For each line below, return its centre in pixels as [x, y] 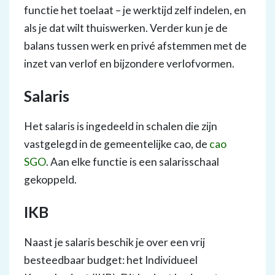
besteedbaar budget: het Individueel [111, 260]
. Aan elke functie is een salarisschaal [133, 162]
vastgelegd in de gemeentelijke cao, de [117, 144]
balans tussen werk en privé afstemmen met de [135, 46]
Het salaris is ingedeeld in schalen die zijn [121, 126]
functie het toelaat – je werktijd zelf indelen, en [135, 10]
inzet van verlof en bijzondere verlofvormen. [129, 64]
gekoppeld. [50, 180]
